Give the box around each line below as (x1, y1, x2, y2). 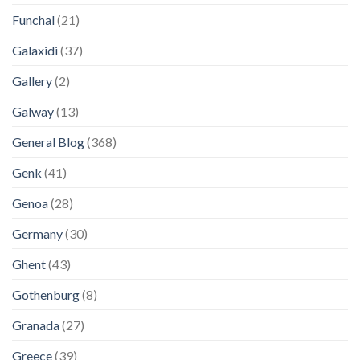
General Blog (12, 134, 84, 149)
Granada (12, 317, 59, 333)
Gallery (12, 73, 52, 88)
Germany (12, 226, 63, 241)
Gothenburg (12, 287, 80, 302)
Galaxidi (12, 43, 58, 58)
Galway (12, 104, 54, 119)
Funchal (12, 12, 55, 27)
